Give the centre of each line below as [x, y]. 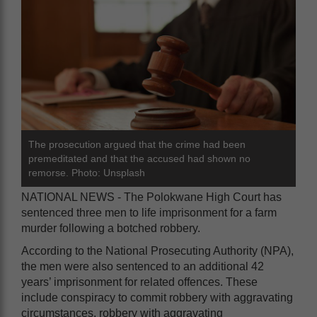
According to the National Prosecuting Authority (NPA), [157, 251]
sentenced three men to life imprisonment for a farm [149, 213]
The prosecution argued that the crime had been [137, 144]
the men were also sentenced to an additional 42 [143, 266]
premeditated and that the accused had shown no [139, 158]
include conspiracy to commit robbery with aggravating [157, 298]
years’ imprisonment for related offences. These [139, 282]
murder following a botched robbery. [111, 228]
